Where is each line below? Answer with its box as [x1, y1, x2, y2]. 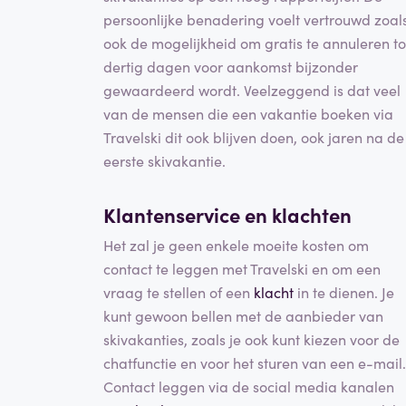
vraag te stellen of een [103, 282, 254, 303]
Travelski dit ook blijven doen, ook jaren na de [103, 126, 404, 147]
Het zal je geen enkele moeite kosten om [103, 235, 369, 256]
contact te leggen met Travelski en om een [103, 258, 381, 279]
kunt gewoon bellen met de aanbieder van [103, 305, 383, 326]
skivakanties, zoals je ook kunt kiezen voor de [103, 329, 400, 350]
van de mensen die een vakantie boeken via [103, 102, 393, 123]
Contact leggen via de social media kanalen [103, 376, 394, 397]
